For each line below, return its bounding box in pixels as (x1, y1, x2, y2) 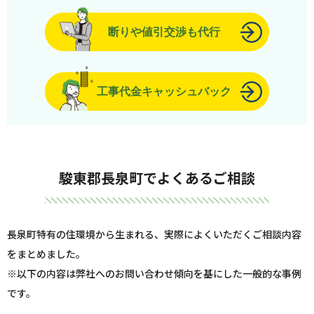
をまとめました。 (7, 247, 86, 261)
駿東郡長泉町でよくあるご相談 (59, 168, 255, 188)
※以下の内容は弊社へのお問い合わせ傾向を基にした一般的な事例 (7, 266, 301, 280)
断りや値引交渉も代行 (108, 26, 220, 38)
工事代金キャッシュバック (97, 86, 231, 97)
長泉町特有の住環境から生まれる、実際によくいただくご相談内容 (7, 227, 301, 241)
